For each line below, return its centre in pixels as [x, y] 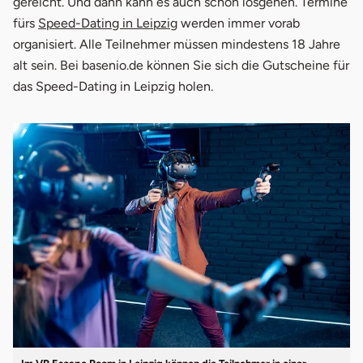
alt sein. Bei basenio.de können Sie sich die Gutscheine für [181, 65]
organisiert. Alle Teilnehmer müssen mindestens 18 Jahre [177, 44]
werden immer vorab [239, 23]
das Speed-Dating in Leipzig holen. [113, 86]
